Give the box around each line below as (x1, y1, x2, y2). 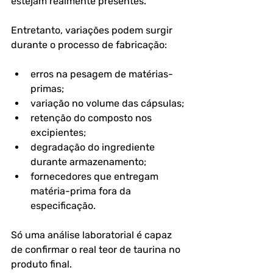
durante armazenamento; (30, 155, 146, 168)
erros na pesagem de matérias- (30, 68, 173, 80)
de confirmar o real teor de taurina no (11, 243, 183, 255)
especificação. (30, 199, 96, 211)
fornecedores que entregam (30, 170, 161, 182)
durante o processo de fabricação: (11, 38, 167, 51)
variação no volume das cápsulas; (30, 97, 184, 109)
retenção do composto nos (30, 112, 154, 124)
